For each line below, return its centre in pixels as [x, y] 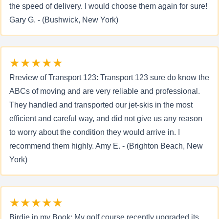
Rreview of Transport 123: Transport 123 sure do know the [109, 77]
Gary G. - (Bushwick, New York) [64, 20]
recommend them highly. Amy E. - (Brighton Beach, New [106, 146]
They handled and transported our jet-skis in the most [101, 105]
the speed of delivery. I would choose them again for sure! [108, 6]
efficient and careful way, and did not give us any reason [106, 119]
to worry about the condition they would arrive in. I [95, 132]
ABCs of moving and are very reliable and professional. [105, 91]
